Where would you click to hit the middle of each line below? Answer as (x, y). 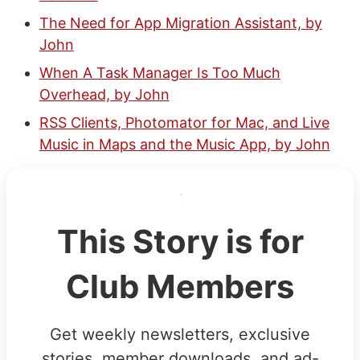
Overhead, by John (104, 94)
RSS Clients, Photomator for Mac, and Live (184, 122)
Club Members (180, 286)
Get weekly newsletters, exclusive (180, 334)
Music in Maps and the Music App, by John (184, 144)
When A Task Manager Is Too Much (160, 72)
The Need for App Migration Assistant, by (180, 22)
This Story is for (180, 241)
